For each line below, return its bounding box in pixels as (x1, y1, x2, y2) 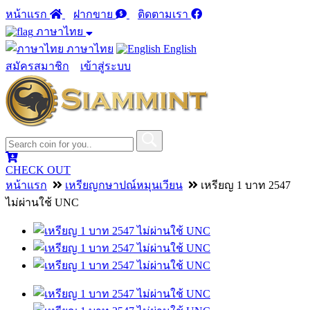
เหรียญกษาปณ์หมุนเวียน (65, 179, 183, 191)
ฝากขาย (73, 8, 116, 20)
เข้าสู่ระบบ (80, 60, 131, 72)
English (161, 43, 197, 55)
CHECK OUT (6, 164, 71, 176)
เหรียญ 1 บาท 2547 (198, 179, 291, 191)
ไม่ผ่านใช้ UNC (6, 197, 79, 208)
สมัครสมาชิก (6, 60, 69, 72)
